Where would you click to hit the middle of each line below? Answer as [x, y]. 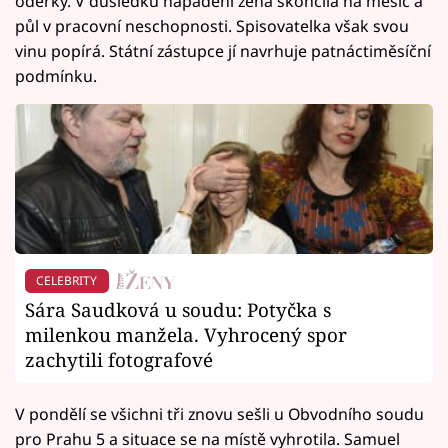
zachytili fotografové [119, 360]
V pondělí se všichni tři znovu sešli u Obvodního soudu [219, 414]
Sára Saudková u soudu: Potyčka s [178, 310]
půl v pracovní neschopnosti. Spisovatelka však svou [212, 26]
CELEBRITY [67, 281]
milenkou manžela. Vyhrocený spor [186, 335]
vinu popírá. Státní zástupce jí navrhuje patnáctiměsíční [223, 51]
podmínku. [56, 76]
